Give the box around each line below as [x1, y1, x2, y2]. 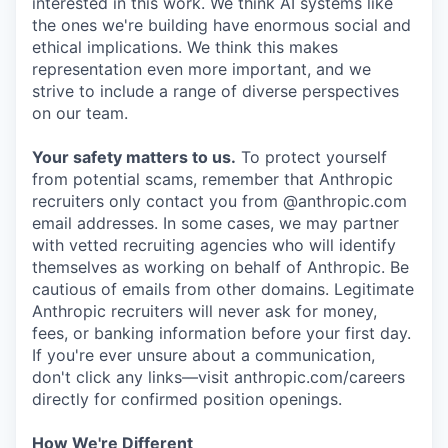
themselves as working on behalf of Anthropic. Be [32, 257, 409, 277]
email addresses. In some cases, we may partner [32, 213, 399, 233]
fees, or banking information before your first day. [32, 323, 411, 343]
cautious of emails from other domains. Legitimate [32, 279, 414, 299]
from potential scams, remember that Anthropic [32, 169, 393, 189]
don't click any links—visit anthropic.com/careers [32, 367, 405, 387]
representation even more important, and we [32, 59, 371, 79]
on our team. [32, 103, 128, 123]
